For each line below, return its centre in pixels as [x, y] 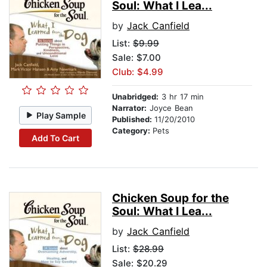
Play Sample [61, 115]
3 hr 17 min [181, 97]
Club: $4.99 [138, 72]
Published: [133, 119]
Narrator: [129, 108]
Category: [132, 131]
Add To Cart [55, 138]
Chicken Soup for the [170, 198]
